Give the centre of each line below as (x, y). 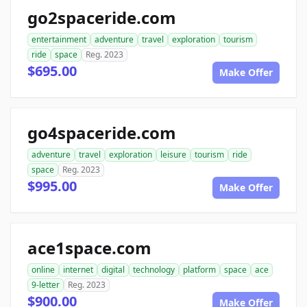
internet (78, 270)
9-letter (46, 285)
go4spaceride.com (102, 133)
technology (154, 270)
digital (113, 270)
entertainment (59, 39)
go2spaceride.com (102, 17)
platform (199, 270)
